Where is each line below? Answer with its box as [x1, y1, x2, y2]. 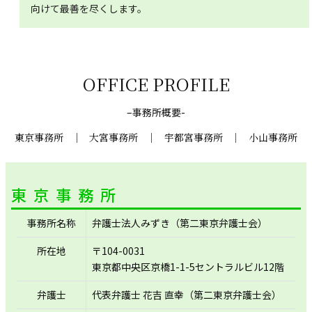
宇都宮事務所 [164, 130, 223, 144]
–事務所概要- [127, 104, 185, 119]
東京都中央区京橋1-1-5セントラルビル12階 [92, 259, 284, 274]
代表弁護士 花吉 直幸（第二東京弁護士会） [92, 287, 281, 302]
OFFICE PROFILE [82, 70, 230, 96]
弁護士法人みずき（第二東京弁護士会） [92, 215, 267, 230]
